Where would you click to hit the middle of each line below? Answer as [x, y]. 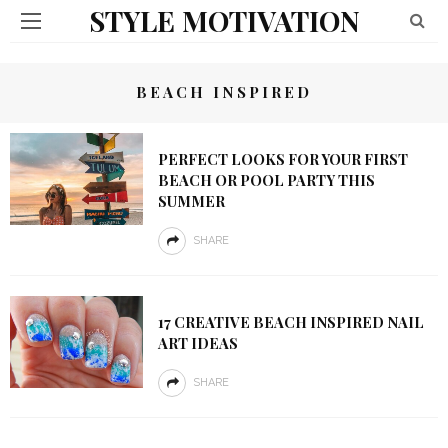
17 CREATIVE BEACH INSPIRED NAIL [290, 322]
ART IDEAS [197, 343]
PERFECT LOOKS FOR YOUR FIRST [282, 159]
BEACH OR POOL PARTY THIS [266, 180]
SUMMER [191, 201]
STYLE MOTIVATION [224, 20]
